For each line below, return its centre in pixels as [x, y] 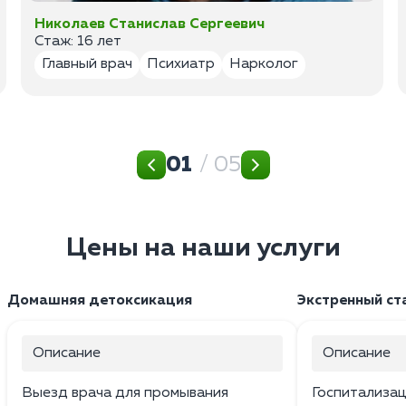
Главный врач [87, 64]
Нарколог [264, 64]
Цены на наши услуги [203, 248]
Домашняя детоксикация [100, 300]
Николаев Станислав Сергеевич [150, 24]
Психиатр [181, 64]
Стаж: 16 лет [78, 41]
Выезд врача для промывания [125, 393]
